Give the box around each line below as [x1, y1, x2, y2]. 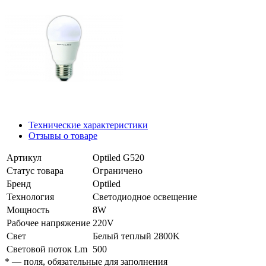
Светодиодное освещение [93, 191, 197, 202]
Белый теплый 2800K [93, 230, 180, 241]
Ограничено [93, 165, 142, 176]
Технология [7, 191, 54, 202]
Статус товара [7, 165, 64, 176]
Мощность [7, 204, 49, 215]
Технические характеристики [28, 119, 148, 130]
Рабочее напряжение [7, 217, 90, 228]
